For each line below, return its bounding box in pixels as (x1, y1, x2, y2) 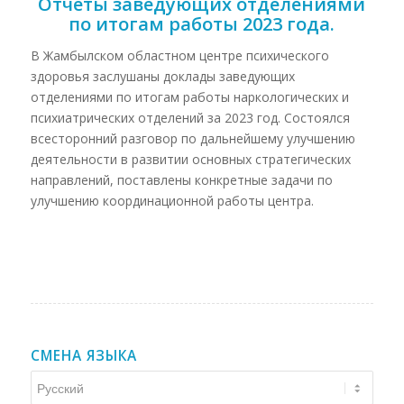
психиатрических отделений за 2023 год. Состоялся (30, 108, 350, 126)
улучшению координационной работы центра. (30, 191, 314, 209)
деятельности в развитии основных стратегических (30, 150, 351, 168)
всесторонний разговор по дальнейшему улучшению (30, 129, 355, 147)
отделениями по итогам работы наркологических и (30, 87, 349, 106)
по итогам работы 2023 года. (69, 12, 335, 36)
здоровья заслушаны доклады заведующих (30, 67, 295, 85)
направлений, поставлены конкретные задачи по (30, 170, 333, 188)
